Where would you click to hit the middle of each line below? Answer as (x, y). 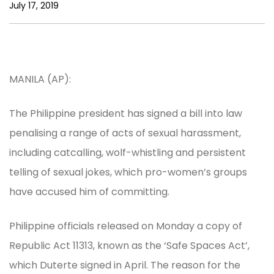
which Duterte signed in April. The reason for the (125, 265)
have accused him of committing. (89, 191)
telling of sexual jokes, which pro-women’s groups (128, 172)
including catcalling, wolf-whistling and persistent (128, 152)
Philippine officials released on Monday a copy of (126, 226)
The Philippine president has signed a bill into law (126, 113)
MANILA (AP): (40, 79)
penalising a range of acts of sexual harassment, (125, 133)
